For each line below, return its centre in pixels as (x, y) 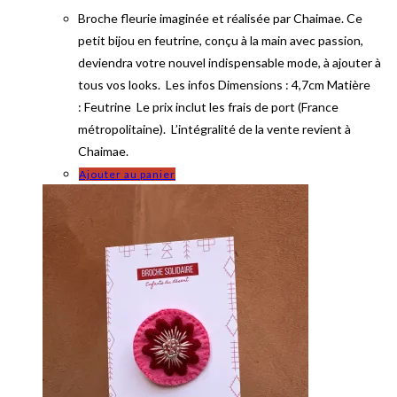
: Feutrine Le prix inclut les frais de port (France (208, 107)
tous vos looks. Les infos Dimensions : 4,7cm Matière (224, 85)
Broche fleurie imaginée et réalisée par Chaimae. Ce (220, 19)
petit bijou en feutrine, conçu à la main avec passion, (221, 41)
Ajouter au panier (127, 175)
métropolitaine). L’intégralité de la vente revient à (214, 129)
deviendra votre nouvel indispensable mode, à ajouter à (230, 63)
